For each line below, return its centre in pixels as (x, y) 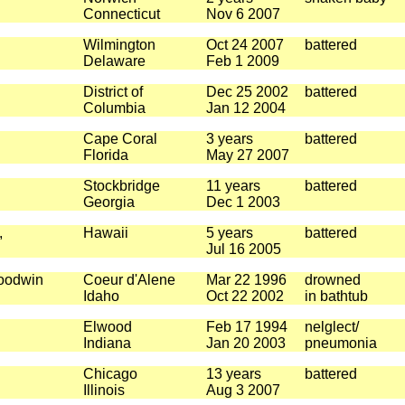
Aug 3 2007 (243, 390)
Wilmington (119, 45)
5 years (229, 233)
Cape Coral (120, 139)
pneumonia (340, 343)
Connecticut (121, 14)
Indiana (107, 343)
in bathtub (336, 296)
